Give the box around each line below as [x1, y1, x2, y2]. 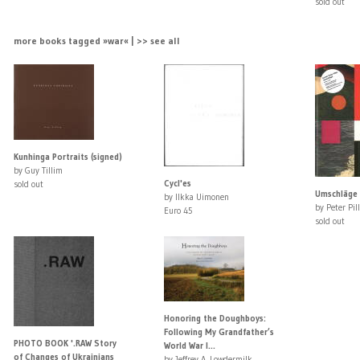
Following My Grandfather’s [164, 326, 275, 338]
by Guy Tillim [13, 165, 63, 177]
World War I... [164, 340, 216, 352]
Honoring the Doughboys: [164, 313, 267, 325]
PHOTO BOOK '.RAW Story [13, 337, 117, 350]
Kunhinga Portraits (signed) [13, 151, 122, 163]
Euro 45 [164, 205, 194, 217]
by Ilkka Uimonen [164, 191, 230, 203]
